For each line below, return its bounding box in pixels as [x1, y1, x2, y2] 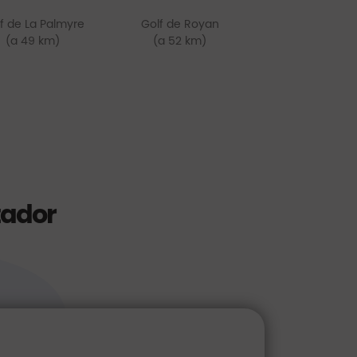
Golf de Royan [140, 16, 219, 32]
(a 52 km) [153, 33, 207, 49]
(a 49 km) [6, 33, 61, 49]
